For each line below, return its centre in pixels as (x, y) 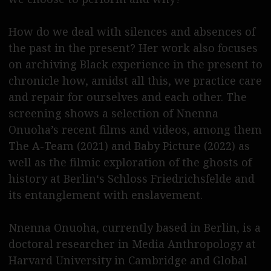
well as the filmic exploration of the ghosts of (130, 162)
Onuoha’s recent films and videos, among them (135, 130)
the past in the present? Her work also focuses (133, 48)
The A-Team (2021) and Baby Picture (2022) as (129, 146)
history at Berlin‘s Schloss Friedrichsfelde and (131, 179)
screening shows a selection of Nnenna (113, 113)
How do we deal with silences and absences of (132, 32)
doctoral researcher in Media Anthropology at (132, 244)
